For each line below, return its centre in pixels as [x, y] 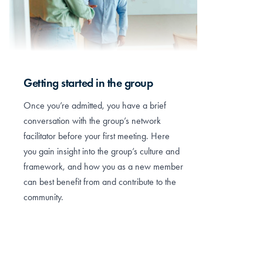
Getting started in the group [88, 82]
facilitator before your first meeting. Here [97, 136]
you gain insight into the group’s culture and [102, 151]
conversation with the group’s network [92, 120]
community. [43, 197]
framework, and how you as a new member [103, 166]
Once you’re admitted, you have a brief [95, 105]
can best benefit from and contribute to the [100, 181]
